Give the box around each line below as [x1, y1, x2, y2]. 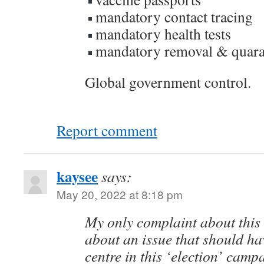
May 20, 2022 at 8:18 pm [57, 186, 183, 202]
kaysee [57, 165, 98, 187]
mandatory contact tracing [95, 6, 253, 27]
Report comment [57, 120, 157, 140]
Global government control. [85, 72, 251, 92]
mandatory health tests [95, 24, 232, 44]
